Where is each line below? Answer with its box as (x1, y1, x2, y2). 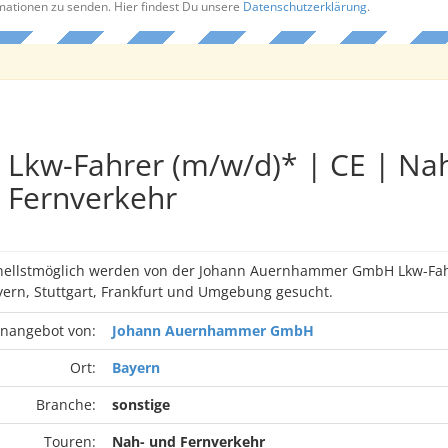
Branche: (35, 395, 96, 414)
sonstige (111, 395, 170, 414)
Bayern (111, 358, 160, 377)
